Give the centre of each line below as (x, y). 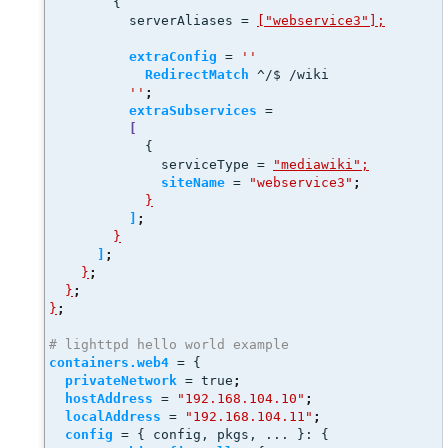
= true (205, 380)
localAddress (113, 416)
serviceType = (161, 164)
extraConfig (173, 56)
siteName (193, 182)
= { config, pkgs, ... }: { (225, 434)
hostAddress (109, 398)
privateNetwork (121, 380)
